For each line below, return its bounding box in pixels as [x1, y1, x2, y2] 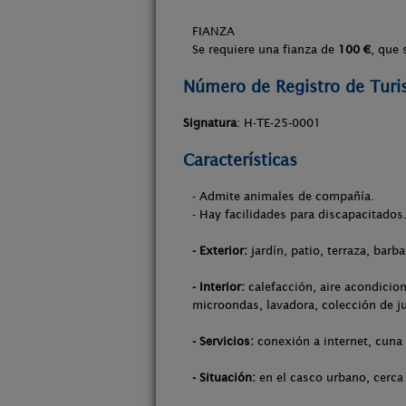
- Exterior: [192, 244, 247, 257]
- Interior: [192, 280, 245, 294]
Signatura [183, 116, 237, 130]
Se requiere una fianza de [192, 43, 338, 56]
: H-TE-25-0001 [237, 116, 321, 130]
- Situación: [192, 371, 256, 384]
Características [183, 150, 297, 169]
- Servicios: [192, 334, 254, 348]
